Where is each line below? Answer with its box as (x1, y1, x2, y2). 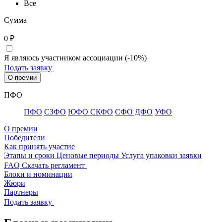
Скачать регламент (22, 161, 87, 170)
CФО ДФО (115, 108, 153, 116)
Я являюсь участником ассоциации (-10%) (4, 54, 147, 62)
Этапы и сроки (4, 151, 56, 160)
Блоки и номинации (4, 170, 72, 179)
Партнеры (4, 188, 38, 197)
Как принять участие (4, 142, 75, 151)
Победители (4, 133, 45, 142)
